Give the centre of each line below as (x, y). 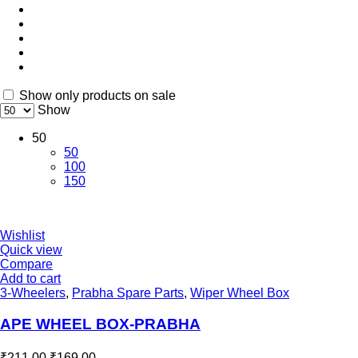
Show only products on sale (96, 96)
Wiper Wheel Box (240, 293)
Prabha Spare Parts (128, 293)
